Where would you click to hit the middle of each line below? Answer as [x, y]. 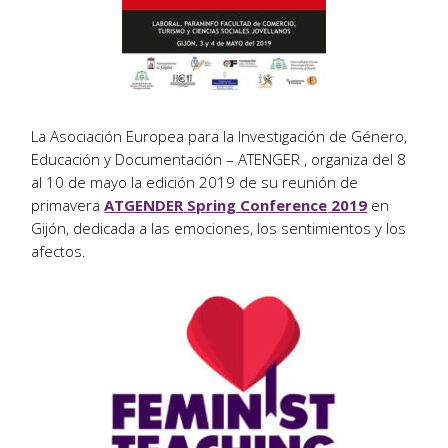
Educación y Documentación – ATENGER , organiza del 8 [219, 158]
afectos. [59, 250]
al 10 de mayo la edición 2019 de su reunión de [195, 181]
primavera [68, 204]
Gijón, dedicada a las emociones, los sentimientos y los [219, 227]
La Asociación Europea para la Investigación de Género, [219, 135]
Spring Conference [257, 204]
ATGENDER [144, 204]
